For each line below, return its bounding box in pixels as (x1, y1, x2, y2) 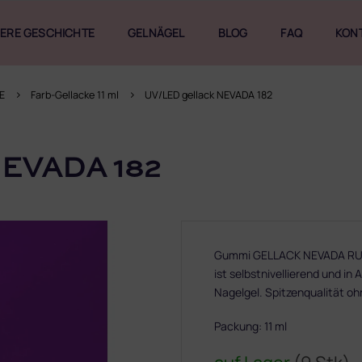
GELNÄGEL (128, 25, 185, 40)
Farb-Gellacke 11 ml (31, 88, 119, 102)
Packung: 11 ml (214, 318, 287, 334)
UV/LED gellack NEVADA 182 (145, 88, 272, 102)
